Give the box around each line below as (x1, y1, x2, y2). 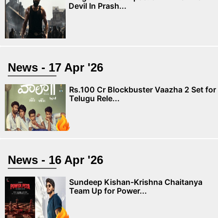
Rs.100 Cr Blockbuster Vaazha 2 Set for (69, 84, 216, 94)
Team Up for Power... (69, 185, 147, 196)
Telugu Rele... (69, 93, 120, 103)
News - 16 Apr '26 (8, 153, 103, 166)
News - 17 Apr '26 (8, 60, 103, 74)
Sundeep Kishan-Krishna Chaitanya (69, 177, 202, 187)
